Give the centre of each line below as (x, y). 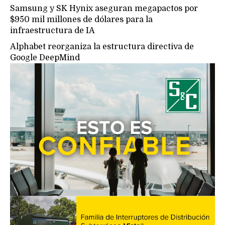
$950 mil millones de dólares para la (81, 19)
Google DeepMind (45, 58)
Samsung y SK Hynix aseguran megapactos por (104, 8)
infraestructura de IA (52, 30)
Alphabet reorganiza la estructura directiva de (102, 46)
